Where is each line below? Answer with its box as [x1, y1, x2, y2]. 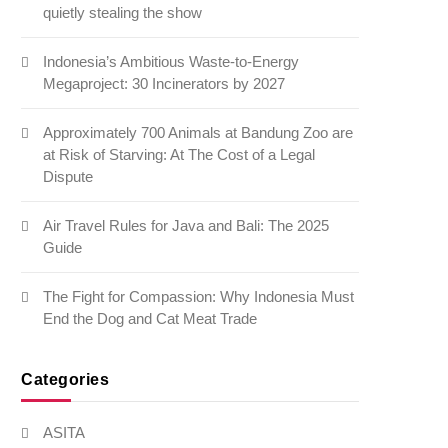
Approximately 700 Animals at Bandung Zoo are [43, 124, 354, 142]
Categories [21, 371, 110, 389]
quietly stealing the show [43, 4, 203, 22]
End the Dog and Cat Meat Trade [43, 310, 258, 328]
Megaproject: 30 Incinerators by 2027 [43, 75, 286, 93]
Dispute [43, 168, 94, 186]
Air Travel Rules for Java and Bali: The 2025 [43, 217, 330, 235]
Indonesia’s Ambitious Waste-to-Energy [43, 53, 300, 71]
